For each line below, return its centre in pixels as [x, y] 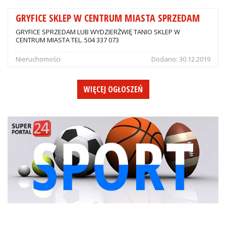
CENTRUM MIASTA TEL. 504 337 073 [67, 40]
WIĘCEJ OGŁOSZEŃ [113, 90]
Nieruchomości [38, 59]
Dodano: [165, 59]
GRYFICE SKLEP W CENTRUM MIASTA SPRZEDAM [108, 18]
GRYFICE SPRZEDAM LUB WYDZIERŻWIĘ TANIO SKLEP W [98, 32]
